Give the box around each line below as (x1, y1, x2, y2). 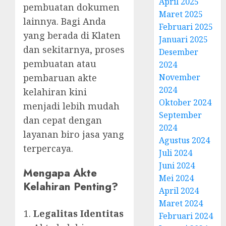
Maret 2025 (159, 9, 203, 20)
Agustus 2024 (159, 135, 210, 146)
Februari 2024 (159, 210, 213, 221)
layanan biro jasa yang (23, 128, 124, 140)
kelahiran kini (23, 85, 87, 98)
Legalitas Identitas (33, 207, 124, 219)
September (159, 109, 202, 121)
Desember (159, 46, 199, 58)
